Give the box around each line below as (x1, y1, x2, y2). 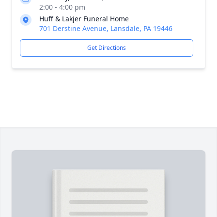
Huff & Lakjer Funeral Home (39, 14, 129, 23)
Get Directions (87, 44, 126, 52)
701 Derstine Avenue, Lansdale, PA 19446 (39, 24, 172, 33)
